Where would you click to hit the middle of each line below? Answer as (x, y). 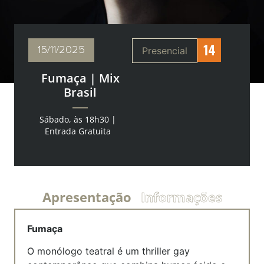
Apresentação (87, 197)
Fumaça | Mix (80, 78)
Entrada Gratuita (78, 131)
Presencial (165, 50)
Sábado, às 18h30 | (78, 120)
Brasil (80, 92)
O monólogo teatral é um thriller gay (108, 251)
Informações (181, 197)
